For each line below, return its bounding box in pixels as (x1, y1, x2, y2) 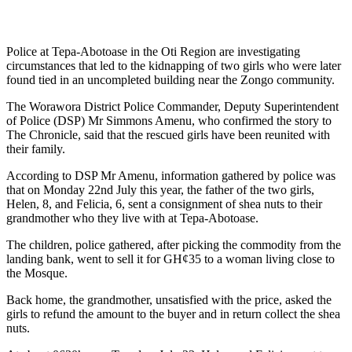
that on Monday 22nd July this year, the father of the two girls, (6, 182, 314, 196)
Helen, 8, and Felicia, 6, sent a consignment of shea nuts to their (6, 196, 322, 211)
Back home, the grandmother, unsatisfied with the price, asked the (6, 292, 332, 306)
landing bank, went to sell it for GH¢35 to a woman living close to (6, 251, 335, 266)
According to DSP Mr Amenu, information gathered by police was (6, 168, 335, 182)
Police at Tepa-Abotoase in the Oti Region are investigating (6, 44, 300, 58)
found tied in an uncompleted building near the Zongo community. (6, 72, 335, 86)
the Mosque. (6, 266, 68, 280)
